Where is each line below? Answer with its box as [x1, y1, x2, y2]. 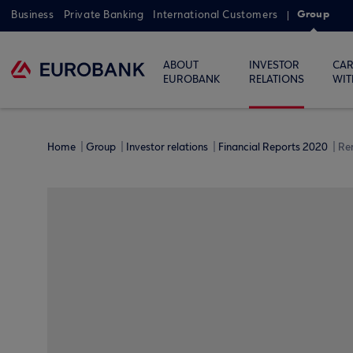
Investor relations [126, 141, 210, 154]
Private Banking [63, 9, 144, 21]
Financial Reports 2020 [218, 141, 330, 154]
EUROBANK [163, 73, 220, 86]
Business [11, 9, 54, 21]
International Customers [153, 9, 278, 21]
